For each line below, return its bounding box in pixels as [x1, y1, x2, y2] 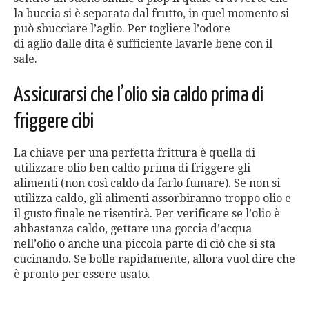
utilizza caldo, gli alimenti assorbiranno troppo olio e [14, 192, 291, 206]
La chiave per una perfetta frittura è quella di [14, 146, 255, 160]
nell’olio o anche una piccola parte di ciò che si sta [14, 237, 275, 251]
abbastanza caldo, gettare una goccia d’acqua [14, 222, 252, 236]
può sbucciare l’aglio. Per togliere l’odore [14, 22, 230, 36]
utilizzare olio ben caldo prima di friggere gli [14, 161, 250, 175]
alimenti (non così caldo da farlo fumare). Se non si [14, 177, 280, 190]
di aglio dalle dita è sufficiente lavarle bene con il [14, 37, 272, 51]
